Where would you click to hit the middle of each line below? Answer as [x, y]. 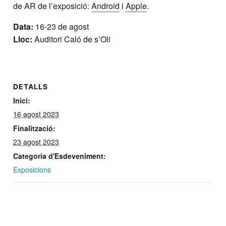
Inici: [22, 100]
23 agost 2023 [36, 142]
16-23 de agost [61, 26]
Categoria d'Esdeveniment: [60, 156]
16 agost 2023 [36, 114]
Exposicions [32, 169]
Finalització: [35, 128]
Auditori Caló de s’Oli [72, 39]
